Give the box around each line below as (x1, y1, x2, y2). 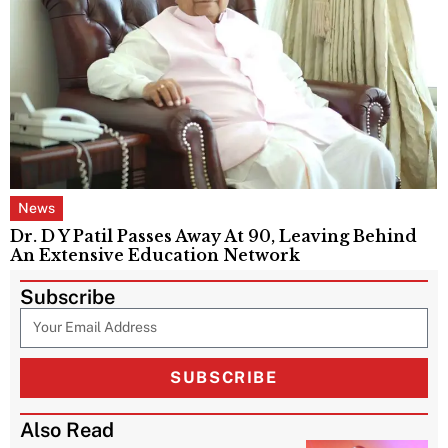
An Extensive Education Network (10, 244, 304, 265)
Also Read (20, 417, 114, 442)
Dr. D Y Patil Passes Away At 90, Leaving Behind (10, 225, 417, 246)
